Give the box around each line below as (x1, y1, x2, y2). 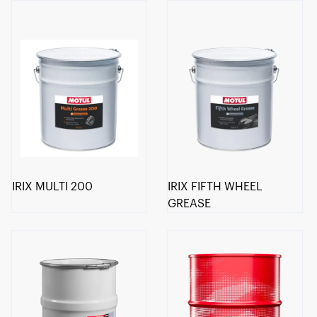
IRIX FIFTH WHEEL (168, 181, 263, 193)
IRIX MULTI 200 (12, 181, 93, 193)
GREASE (168, 198, 212, 210)
